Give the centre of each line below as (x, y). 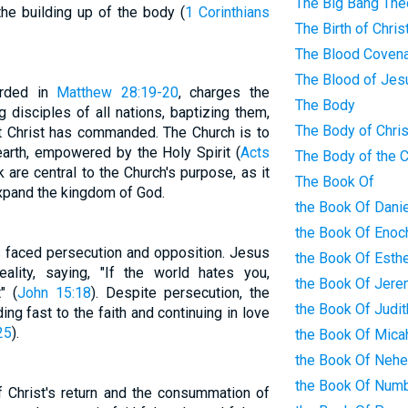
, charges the (224, 92)
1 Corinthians (227, 12)
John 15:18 (55, 293)
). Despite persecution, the (180, 293)
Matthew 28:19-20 (117, 92)
